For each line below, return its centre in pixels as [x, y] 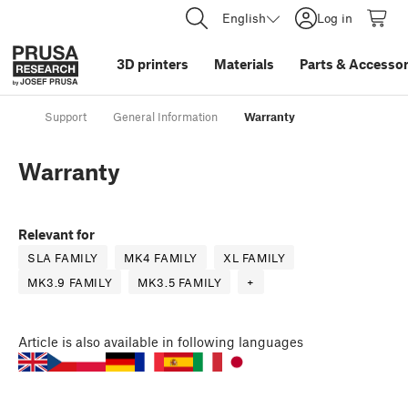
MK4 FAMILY [161, 258]
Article [38, 342]
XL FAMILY [255, 258]
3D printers [153, 64]
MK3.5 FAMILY [180, 283]
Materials [244, 64]
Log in [335, 18]
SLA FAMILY [63, 258]
